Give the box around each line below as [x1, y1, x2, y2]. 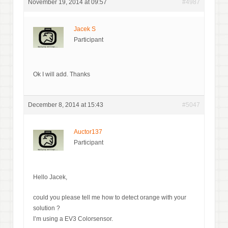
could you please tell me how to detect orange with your [33, 193, 186, 201]
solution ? [33, 204, 60, 212]
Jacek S [74, 25, 96, 33]
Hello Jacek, [33, 173, 67, 181]
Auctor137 [74, 128, 102, 135]
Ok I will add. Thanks [33, 70, 90, 78]
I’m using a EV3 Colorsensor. [33, 215, 113, 222]
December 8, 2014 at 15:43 [28, 101, 103, 108]
